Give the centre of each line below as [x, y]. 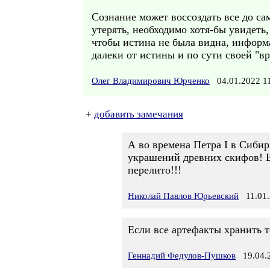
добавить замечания [139, 114]
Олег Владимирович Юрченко [151, 81]
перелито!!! [155, 170]
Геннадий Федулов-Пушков [182, 256]
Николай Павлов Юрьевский [183, 196]
